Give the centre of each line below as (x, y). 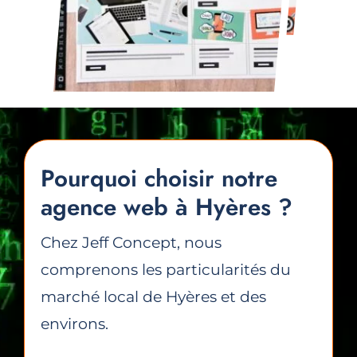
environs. (75, 324)
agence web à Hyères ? (167, 207)
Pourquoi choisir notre (159, 178)
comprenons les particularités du (166, 270)
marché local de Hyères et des (154, 297)
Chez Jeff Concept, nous (131, 243)
